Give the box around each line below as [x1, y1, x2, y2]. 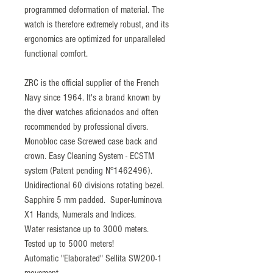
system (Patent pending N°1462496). [24, 165, 152, 176]
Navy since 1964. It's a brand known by [24, 91, 160, 103]
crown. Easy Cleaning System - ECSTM [24, 150, 154, 161]
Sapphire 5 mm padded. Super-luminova [24, 194, 162, 205]
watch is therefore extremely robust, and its [24, 18, 169, 30]
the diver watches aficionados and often [24, 106, 158, 118]
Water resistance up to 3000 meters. [24, 223, 149, 235]
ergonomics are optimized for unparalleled [24, 33, 165, 44]
